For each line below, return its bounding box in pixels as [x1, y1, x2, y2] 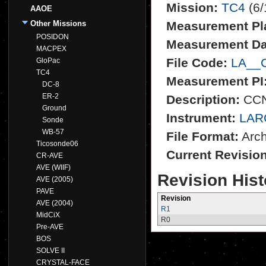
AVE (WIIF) [36, 163, 71, 172]
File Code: [166, 56, 227, 70]
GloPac [36, 56, 60, 65]
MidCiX [36, 211, 60, 219]
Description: [166, 93, 240, 107]
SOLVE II [36, 246, 65, 255]
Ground [42, 104, 66, 112]
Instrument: [166, 111, 236, 125]
